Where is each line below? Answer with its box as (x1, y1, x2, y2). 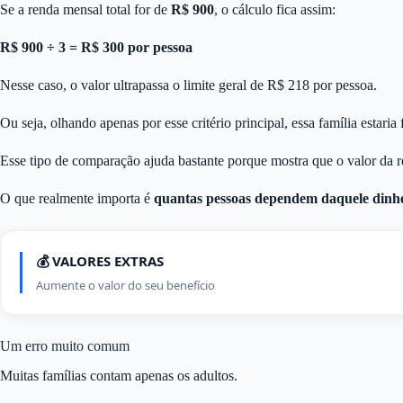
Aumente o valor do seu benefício (36, 277, 215, 294)
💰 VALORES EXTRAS (36, 252, 164, 271)
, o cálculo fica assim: (214, 2, 336, 18)
